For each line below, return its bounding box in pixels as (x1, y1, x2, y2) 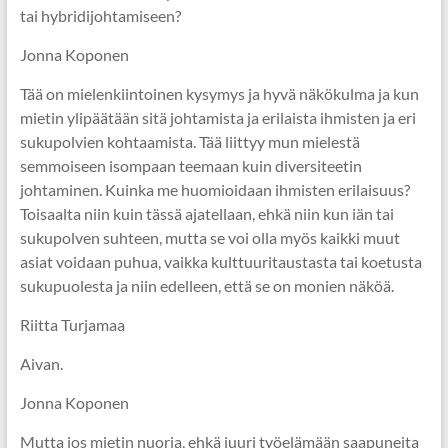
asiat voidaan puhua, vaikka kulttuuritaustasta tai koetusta (19, 252, 422, 271)
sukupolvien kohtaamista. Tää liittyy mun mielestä (19, 132, 360, 151)
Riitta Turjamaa (19, 315, 125, 334)
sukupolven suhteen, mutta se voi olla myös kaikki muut (19, 228, 400, 247)
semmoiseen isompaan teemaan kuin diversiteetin (19, 156, 362, 175)
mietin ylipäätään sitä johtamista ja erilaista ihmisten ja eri (19, 108, 416, 127)
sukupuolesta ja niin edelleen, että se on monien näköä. (19, 276, 394, 295)
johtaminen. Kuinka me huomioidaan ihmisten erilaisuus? (19, 180, 410, 199)
